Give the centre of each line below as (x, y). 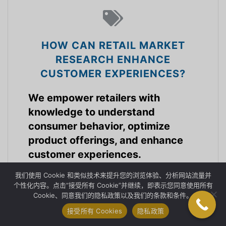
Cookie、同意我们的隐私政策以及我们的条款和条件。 (113, 195)
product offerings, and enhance (106, 140)
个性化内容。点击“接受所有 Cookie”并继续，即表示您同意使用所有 (113, 185)
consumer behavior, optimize (99, 126)
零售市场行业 (107, 178)
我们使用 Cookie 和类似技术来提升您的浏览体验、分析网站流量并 (113, 175)
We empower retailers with (94, 98)
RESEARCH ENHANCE (113, 60)
